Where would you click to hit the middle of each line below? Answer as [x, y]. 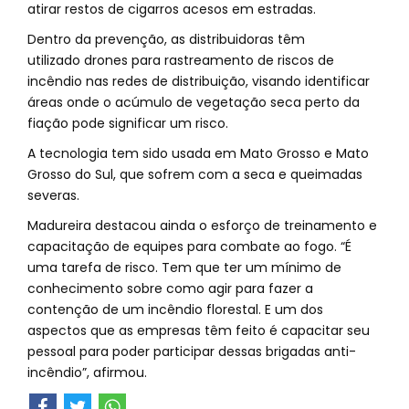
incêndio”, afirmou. [89, 372]
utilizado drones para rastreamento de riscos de [181, 60]
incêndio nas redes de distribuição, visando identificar [199, 81]
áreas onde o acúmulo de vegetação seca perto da [194, 102]
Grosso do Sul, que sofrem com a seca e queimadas [195, 174]
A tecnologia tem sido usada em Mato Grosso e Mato [198, 153]
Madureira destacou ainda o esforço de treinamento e [202, 225]
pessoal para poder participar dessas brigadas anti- [192, 351]
